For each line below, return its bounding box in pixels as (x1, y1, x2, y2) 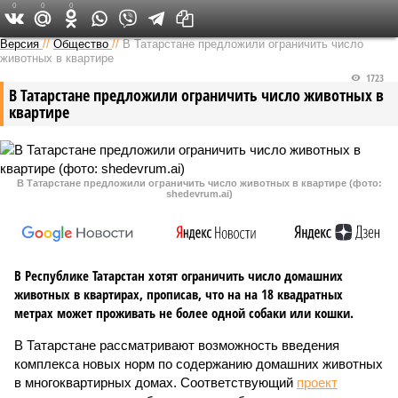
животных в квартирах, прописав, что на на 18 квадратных (14, 285, 343, 303)
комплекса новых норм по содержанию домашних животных (14, 356, 383, 371)
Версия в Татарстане (137, 9, 240, 27)
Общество (53, 37, 108, 51)
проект (297, 375, 338, 390)
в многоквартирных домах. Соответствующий (14, 375, 297, 390)
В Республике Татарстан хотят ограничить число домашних (14, 267, 343, 284)
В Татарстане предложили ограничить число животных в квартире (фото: (16, 178, 382, 188)
